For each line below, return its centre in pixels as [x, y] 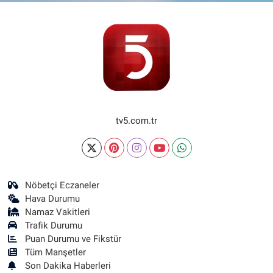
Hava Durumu [53, 199]
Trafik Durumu [54, 225]
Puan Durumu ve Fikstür [73, 239]
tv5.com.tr [136, 121]
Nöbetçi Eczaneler [62, 185]
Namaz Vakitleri [58, 212]
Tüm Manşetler [56, 252]
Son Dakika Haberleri [68, 266]
